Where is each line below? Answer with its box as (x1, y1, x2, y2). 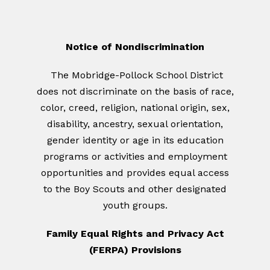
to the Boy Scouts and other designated (43, 183, 227, 195)
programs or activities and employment (43, 151, 227, 163)
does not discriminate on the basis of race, (36, 86, 234, 98)
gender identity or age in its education (46, 134, 224, 146)
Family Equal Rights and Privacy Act (46, 228, 224, 240)
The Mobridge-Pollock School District (47, 69, 223, 81)
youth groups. (102, 199, 168, 212)
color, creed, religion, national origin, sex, (40, 102, 230, 114)
